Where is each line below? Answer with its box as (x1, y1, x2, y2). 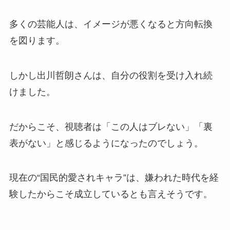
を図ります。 (9, 35, 65, 46)
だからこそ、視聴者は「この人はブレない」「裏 (9, 121, 213, 132)
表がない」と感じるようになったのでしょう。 (9, 138, 203, 148)
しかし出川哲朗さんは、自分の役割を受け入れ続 (9, 70, 213, 81)
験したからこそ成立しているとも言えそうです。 (9, 189, 213, 200)
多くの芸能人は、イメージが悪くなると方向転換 (9, 18, 213, 29)
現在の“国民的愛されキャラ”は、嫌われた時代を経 (9, 172, 219, 183)
